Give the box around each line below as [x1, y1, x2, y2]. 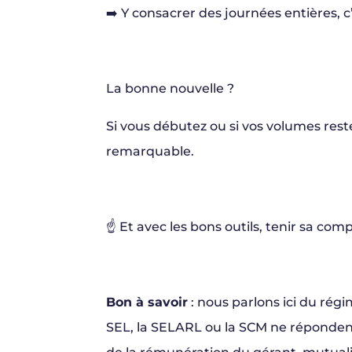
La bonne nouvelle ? [105, 81, 234, 97]
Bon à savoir [105, 295, 188, 310]
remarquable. [105, 144, 194, 159]
